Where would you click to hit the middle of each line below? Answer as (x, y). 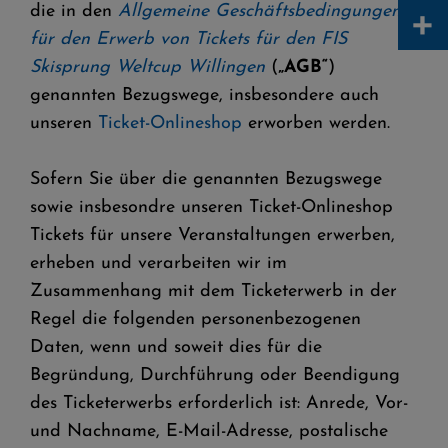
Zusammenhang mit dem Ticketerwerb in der (213, 291)
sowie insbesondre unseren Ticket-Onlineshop (211, 207)
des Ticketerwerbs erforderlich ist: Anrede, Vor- (219, 403)
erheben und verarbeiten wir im (158, 263)
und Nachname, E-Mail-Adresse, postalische (209, 431)
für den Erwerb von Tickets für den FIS (188, 39)
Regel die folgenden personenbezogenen (195, 319)
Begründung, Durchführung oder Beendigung (215, 375)
